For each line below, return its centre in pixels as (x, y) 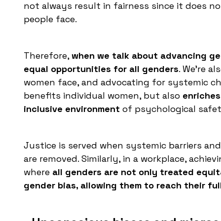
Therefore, (48, 56)
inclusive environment (73, 109)
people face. (50, 19)
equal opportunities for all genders (101, 69)
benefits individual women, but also (103, 96)
